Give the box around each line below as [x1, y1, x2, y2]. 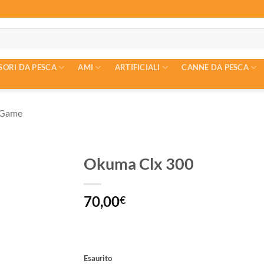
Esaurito [83, 253, 112, 263]
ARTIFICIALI [114, 62, 160, 72]
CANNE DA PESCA [181, 62, 249, 72]
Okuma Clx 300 [83, 154, 194, 173]
